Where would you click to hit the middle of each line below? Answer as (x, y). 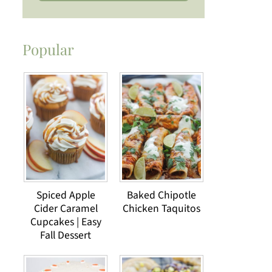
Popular (48, 49)
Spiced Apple (66, 195)
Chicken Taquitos (161, 208)
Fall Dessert (66, 235)
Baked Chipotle (161, 195)
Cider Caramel (66, 208)
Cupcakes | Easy (66, 222)
